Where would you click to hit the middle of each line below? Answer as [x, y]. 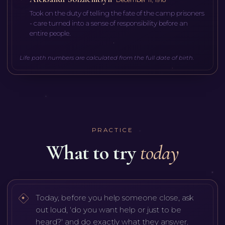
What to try [91, 153]
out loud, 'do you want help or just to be [108, 210]
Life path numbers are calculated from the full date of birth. [106, 58]
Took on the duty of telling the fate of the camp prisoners [117, 13]
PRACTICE [113, 130]
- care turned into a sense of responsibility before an [109, 23]
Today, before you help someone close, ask [114, 198]
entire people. [50, 33]
